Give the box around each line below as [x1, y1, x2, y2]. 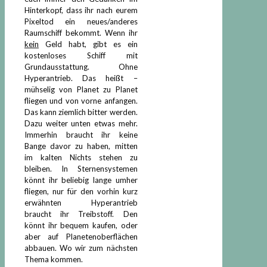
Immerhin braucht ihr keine [24, 129, 138, 139]
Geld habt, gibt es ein [39, 39, 138, 49]
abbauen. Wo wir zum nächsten [24, 243, 138, 253]
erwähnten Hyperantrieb [24, 197, 138, 207]
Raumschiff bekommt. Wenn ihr [24, 27, 138, 38]
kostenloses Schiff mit [24, 50, 138, 60]
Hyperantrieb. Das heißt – [24, 73, 138, 83]
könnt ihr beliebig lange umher [24, 175, 138, 185]
